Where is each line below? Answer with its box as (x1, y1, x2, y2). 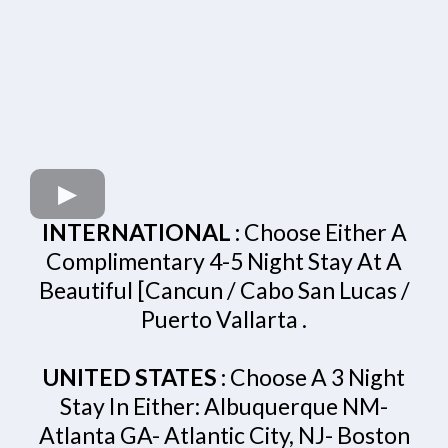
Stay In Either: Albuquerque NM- (60, 392, 388, 421)
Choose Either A (243, 218, 407, 247)
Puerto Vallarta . (141, 305, 307, 334)
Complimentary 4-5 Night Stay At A (46, 247, 402, 276)
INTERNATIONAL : (41, 218, 244, 247)
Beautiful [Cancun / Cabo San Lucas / (38, 276, 410, 305)
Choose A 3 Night (230, 363, 405, 392)
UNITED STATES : (43, 363, 230, 392)
